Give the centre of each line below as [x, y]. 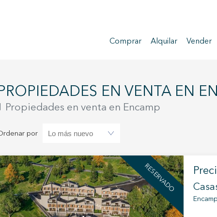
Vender [199, 42]
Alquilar [164, 42]
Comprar [125, 42]
